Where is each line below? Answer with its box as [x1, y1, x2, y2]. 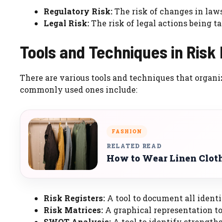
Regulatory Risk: [44, 6, 112, 17]
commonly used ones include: [20, 84, 137, 95]
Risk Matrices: [44, 205, 103, 216]
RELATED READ [107, 141, 162, 150]
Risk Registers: [44, 193, 105, 204]
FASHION [111, 128, 142, 135]
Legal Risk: [44, 18, 89, 29]
